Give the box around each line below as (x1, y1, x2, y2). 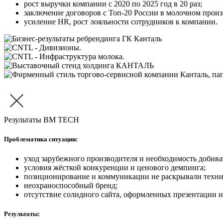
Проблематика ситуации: (4, 135, 78, 143)
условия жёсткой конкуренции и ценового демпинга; (24, 163, 206, 172)
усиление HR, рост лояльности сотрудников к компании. (24, 17, 218, 26)
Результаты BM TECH (4, 115, 79, 124)
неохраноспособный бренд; (24, 181, 117, 190)
